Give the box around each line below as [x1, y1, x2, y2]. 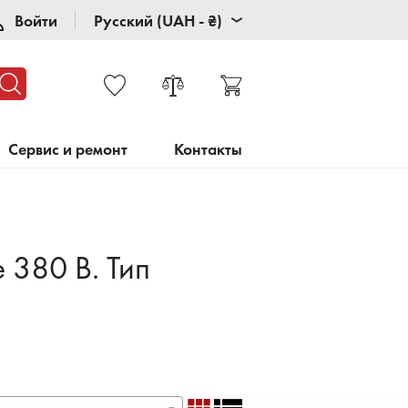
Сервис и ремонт [7, 138, 127, 159]
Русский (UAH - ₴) [94, 9, 222, 31]
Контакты [173, 138, 242, 159]
